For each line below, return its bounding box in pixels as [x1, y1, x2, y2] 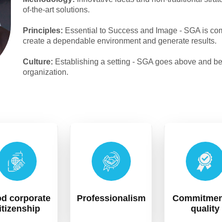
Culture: [23, 57, 55, 66]
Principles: [23, 26, 63, 35]
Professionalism [77, 193, 146, 204]
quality [191, 204, 220, 214]
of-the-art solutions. [23, 5, 90, 14]
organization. [23, 68, 68, 77]
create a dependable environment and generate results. [23, 37, 217, 46]
